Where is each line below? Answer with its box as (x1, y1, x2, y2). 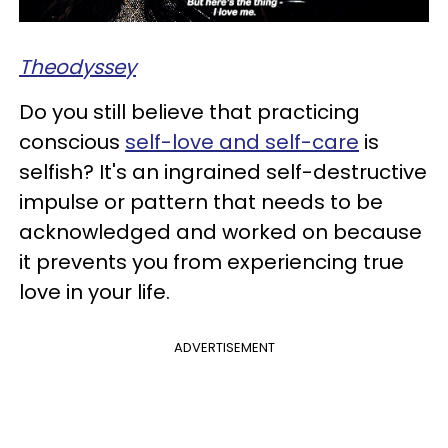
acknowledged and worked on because (19, 217, 422, 246)
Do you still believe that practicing (19, 97, 360, 126)
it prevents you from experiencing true (19, 247, 404, 276)
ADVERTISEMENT (173, 337, 275, 357)
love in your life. (19, 277, 170, 306)
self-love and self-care (125, 127, 359, 156)
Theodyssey (19, 52, 136, 81)
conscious (19, 127, 125, 156)
